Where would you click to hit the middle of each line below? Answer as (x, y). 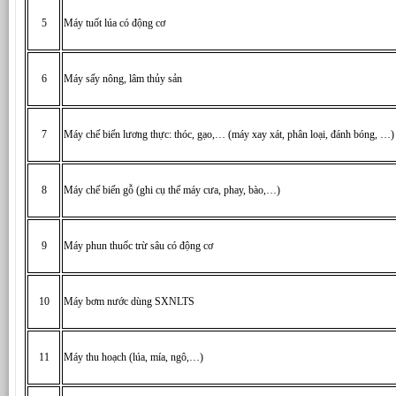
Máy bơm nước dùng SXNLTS (129, 301)
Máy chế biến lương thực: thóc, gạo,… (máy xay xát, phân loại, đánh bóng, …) (229, 134)
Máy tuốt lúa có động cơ (114, 23)
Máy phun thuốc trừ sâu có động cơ (138, 245)
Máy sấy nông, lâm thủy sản (123, 78)
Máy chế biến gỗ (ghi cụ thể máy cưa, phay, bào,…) (172, 190)
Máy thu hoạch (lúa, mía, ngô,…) (133, 357)
